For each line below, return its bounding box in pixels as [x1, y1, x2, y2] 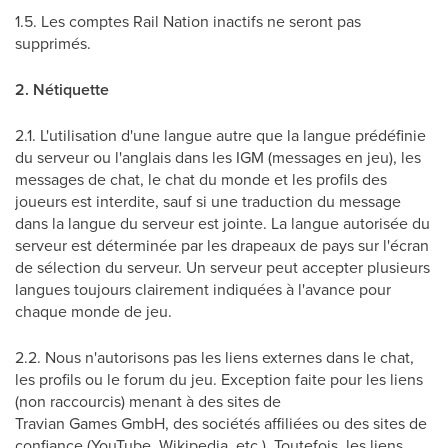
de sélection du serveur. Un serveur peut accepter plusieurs [15, 256, 430, 278]
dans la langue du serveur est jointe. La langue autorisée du [15, 212, 430, 234]
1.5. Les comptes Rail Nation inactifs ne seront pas [15, 10, 361, 32]
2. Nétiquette [15, 78, 109, 101]
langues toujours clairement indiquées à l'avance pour [15, 278, 391, 300]
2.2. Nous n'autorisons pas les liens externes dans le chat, [15, 346, 414, 368]
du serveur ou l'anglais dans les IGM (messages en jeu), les [15, 146, 421, 168]
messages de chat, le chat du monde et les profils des [15, 168, 387, 190]
